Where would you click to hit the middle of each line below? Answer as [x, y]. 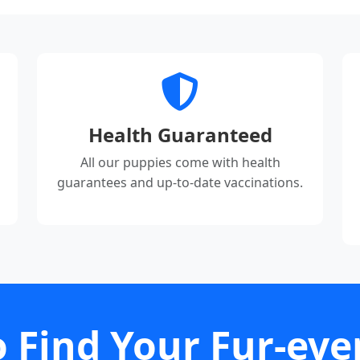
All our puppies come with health [180, 163]
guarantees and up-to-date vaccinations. [180, 183]
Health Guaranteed [180, 135]
